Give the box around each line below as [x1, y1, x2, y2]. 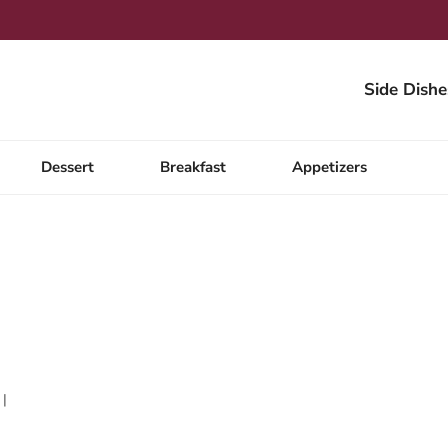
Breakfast [160, 156, 227, 177]
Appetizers [292, 156, 368, 177]
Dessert [41, 156, 95, 177]
